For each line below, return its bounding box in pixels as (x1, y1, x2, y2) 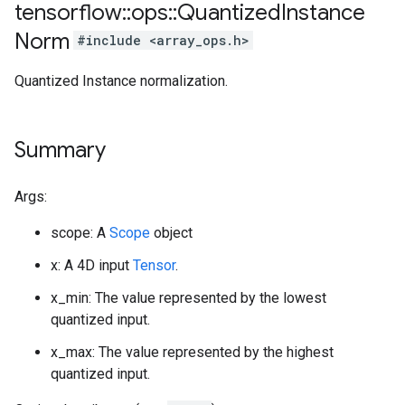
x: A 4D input (51, 257, 133, 274)
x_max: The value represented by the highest (51, 344, 334, 361)
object (150, 224, 193, 241)
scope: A (51, 224, 109, 241)
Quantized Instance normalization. (14, 72, 228, 89)
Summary (14, 137, 106, 164)
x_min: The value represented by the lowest (51, 289, 326, 306)
